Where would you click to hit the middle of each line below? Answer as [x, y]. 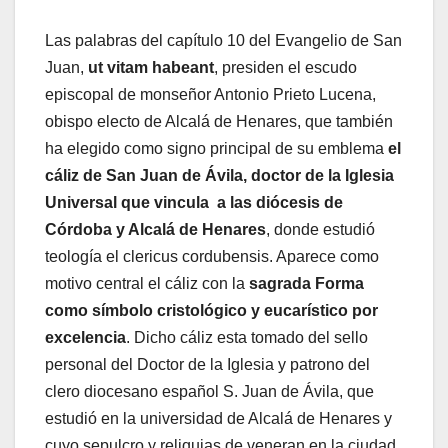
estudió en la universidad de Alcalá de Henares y [218, 419]
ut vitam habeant [151, 68]
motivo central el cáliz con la [147, 284]
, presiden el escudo [285, 68]
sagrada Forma [306, 284]
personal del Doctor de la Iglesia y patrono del [207, 365]
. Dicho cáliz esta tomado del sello [247, 338]
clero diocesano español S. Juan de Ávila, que [209, 392]
